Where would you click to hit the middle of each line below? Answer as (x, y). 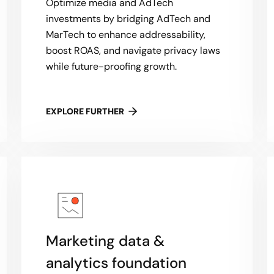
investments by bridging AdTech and (128, 19)
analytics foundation (116, 263)
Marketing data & (105, 241)
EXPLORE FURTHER (85, 111)
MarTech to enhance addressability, (125, 35)
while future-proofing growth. (111, 66)
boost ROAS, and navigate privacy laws (133, 50)
